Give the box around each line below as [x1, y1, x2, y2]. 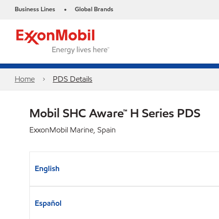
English [35, 163, 60, 174]
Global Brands [75, 5, 113, 14]
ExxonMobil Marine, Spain [29, 125, 116, 135]
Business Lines [15, 5, 55, 14]
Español [35, 198, 62, 208]
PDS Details [52, 74, 92, 84]
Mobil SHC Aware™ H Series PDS [29, 105, 200, 121]
